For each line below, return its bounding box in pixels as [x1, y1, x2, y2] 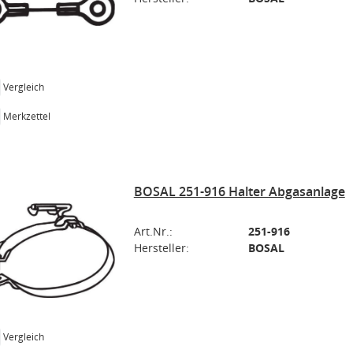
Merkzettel [3, 109, 50, 123]
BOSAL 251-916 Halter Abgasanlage [133, 183, 345, 200]
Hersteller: [133, 240, 189, 255]
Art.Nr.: [133, 224, 173, 239]
